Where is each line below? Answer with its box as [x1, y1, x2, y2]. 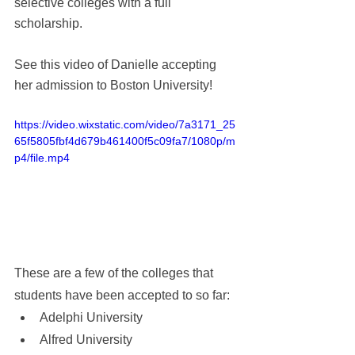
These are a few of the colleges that [14, 265, 216, 280]
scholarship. [14, 17, 86, 30]
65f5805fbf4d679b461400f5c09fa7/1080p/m [14, 135, 235, 147]
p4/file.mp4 [14, 151, 70, 164]
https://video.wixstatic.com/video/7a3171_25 [14, 118, 235, 131]
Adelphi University [40, 310, 143, 324]
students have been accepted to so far [14, 288, 227, 302]
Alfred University [40, 332, 132, 346]
